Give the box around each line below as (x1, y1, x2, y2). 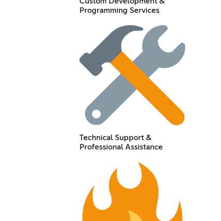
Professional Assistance (79, 143, 163, 151)
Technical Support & (79, 134, 152, 142)
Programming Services (79, 6, 160, 14)
